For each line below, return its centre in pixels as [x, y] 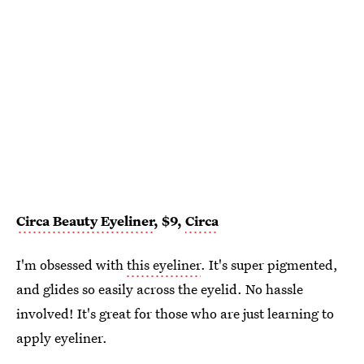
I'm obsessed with [71, 265]
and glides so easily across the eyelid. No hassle [160, 289]
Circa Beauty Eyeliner [85, 221]
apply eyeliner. [62, 338]
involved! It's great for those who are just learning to [175, 314]
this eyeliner [164, 265]
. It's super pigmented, [269, 265]
